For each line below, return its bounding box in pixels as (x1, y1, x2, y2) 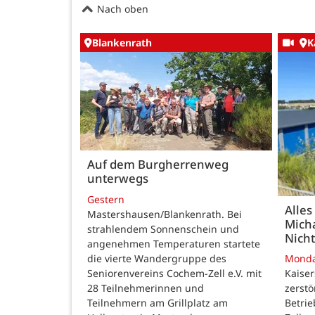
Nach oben (94, 2, 148, 16)
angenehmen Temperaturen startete (87, 236, 260, 250)
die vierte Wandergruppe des (87, 251, 226, 265)
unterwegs (87, 170, 148, 187)
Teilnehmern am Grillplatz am (87, 295, 228, 309)
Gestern (87, 192, 124, 206)
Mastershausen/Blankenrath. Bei (87, 207, 242, 221)
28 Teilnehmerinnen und (87, 281, 204, 295)
